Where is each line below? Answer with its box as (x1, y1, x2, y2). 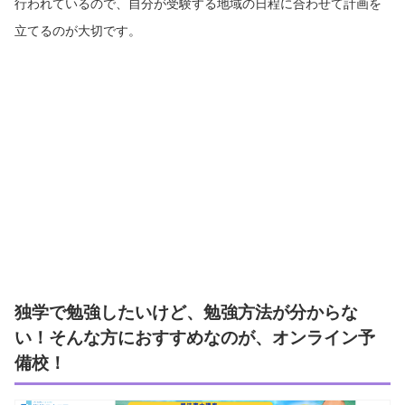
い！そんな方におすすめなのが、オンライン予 (14, 325, 375, 348)
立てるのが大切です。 (14, 22, 141, 38)
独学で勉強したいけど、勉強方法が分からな (14, 300, 358, 323)
